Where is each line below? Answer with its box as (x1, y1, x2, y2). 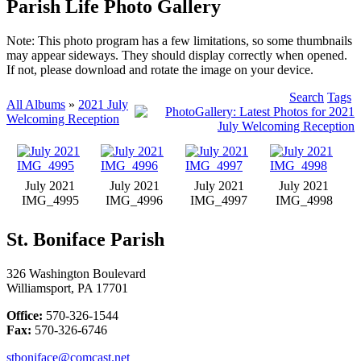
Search (289, 89, 324, 104)
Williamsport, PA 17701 (6, 280, 128, 295)
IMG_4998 (275, 193, 333, 207)
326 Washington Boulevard (6, 266, 146, 280)
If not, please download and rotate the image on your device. (6, 62, 313, 77)
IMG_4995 (21, 193, 79, 207)
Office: (6, 308, 43, 322)
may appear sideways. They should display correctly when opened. (6, 48, 347, 62)
